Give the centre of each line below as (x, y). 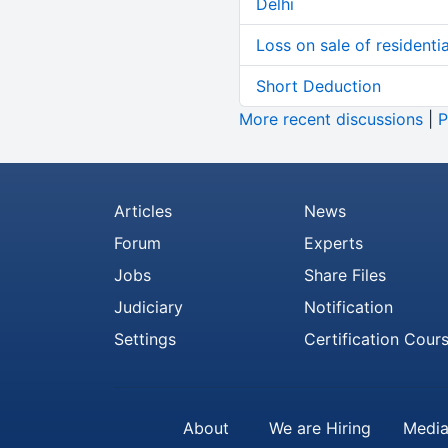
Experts (333, 243)
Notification (348, 307)
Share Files (345, 275)
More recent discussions (330, 119)
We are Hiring (320, 428)
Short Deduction (318, 86)
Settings (145, 339)
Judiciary (148, 307)
